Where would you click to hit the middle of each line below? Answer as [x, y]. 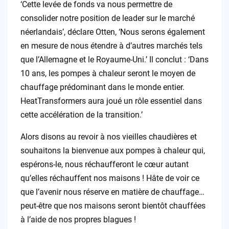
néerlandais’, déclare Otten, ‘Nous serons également [112, 32]
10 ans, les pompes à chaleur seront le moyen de [108, 74]
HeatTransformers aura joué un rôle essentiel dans [111, 101]
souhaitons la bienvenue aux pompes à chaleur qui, [112, 151]
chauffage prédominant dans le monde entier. [102, 87]
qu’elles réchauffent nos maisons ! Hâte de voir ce [110, 178]
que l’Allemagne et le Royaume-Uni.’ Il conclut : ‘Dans [114, 60]
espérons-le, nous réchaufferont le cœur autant [104, 165]
